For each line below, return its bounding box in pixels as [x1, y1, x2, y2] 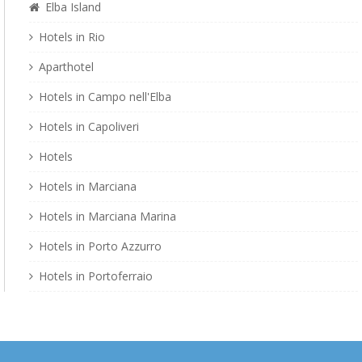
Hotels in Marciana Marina [39, 208, 176, 225]
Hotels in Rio [39, 29, 105, 45]
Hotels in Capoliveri [39, 119, 139, 135]
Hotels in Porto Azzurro [39, 238, 162, 255]
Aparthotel [39, 59, 94, 75]
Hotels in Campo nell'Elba [39, 89, 171, 105]
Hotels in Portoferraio [39, 268, 153, 284]
